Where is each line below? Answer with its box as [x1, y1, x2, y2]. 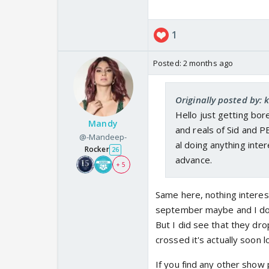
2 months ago [183, 58, 234, 69]
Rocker [85, 144, 109, 155]
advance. [175, 154, 212, 166]
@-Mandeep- [79, 131, 127, 143]
